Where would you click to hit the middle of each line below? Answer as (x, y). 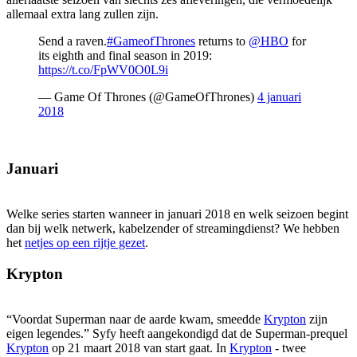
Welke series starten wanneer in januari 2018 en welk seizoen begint (177, 214)
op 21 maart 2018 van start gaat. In (139, 347)
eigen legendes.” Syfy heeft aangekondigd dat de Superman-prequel (177, 333)
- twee (289, 347)
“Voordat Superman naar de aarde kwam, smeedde (135, 319)
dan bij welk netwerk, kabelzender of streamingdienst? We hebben (173, 229)
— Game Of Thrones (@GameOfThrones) (148, 96)
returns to (222, 41)
